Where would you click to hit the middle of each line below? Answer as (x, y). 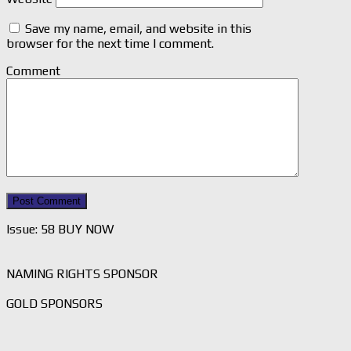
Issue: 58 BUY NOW (60, 229)
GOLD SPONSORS (54, 303)
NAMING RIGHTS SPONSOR (82, 273)
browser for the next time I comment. (110, 43)
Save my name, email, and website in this (138, 28)
